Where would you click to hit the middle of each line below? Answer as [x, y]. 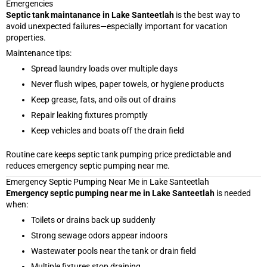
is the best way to [207, 15]
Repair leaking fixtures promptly [89, 115]
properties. [26, 37]
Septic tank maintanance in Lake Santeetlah [90, 15]
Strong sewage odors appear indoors [99, 235]
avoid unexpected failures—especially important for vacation [117, 26]
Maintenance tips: [39, 53]
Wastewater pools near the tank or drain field [114, 251]
